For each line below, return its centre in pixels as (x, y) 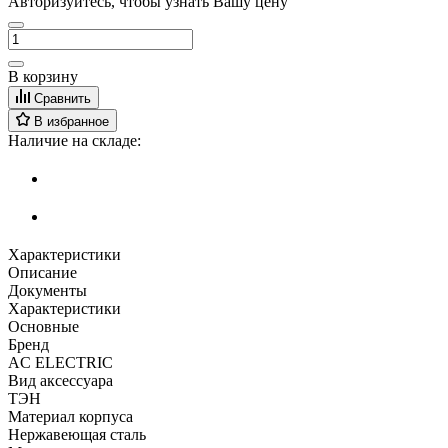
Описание (42, 272)
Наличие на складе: (74, 140)
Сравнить (62, 98)
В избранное (71, 121)
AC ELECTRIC (62, 362)
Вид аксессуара (60, 380)
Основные (43, 326)
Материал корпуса (70, 416)
